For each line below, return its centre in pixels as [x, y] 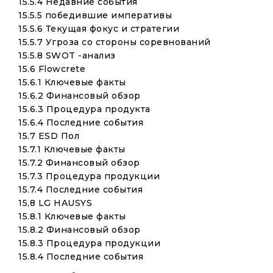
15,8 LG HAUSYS [55, 203]
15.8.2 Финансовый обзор [80, 230]
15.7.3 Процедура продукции [89, 176]
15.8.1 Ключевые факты [72, 216]
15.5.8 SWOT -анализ [67, 55]
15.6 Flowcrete [52, 69]
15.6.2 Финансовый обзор [80, 96]
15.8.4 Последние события [81, 257]
